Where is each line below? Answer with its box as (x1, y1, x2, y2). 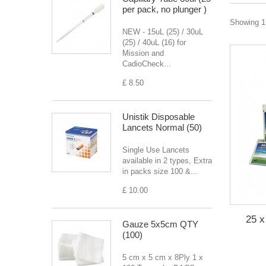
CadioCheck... (122, 59, 171, 68)
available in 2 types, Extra (122, 156, 212, 165)
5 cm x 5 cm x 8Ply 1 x (122, 253, 203, 262)
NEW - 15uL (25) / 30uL (122, 27, 203, 36)
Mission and (122, 49, 164, 58)
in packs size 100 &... (122, 167, 198, 176)
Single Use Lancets (122, 145, 189, 154)
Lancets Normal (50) (122, 122, 202, 132)
